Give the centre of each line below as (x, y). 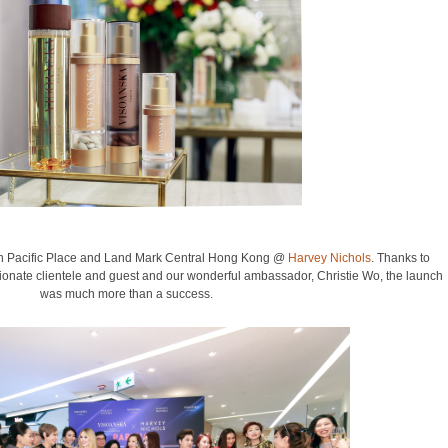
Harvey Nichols (329, 258)
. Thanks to (400, 258)
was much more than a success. (126, 294)
